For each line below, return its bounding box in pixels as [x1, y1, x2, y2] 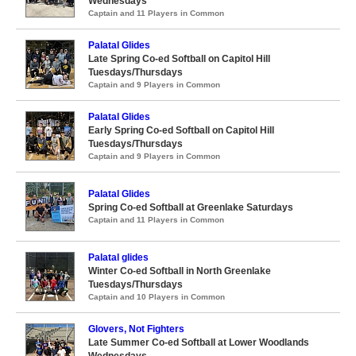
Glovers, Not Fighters [88, 323, 184, 335]
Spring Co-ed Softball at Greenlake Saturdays [88, 201, 293, 213]
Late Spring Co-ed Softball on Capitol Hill [88, 52, 270, 64]
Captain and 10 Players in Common [88, 292, 225, 301]
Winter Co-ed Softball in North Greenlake [88, 265, 271, 277]
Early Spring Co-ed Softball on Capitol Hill [88, 124, 274, 136]
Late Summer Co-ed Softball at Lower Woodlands [88, 336, 309, 348]
